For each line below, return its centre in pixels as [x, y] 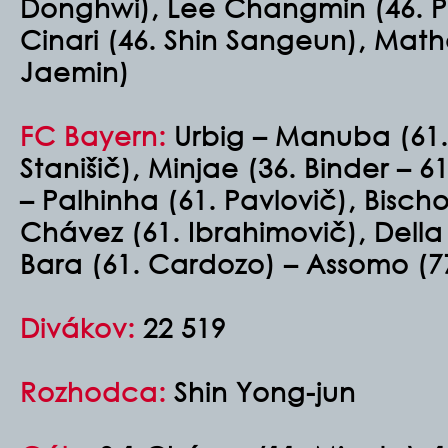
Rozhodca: [97, 391]
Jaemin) [75, 71]
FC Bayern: [93, 135]
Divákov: [81, 327]
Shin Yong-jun [265, 391]
